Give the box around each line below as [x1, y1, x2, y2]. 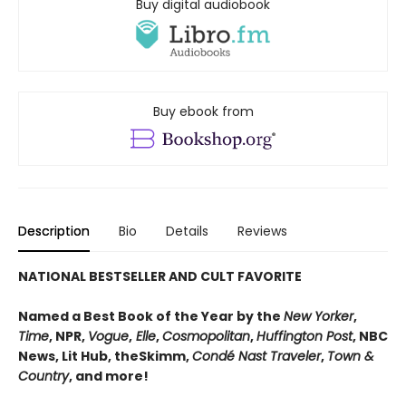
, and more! [69, 367, 149, 386]
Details [166, 222, 208, 241]
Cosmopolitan [162, 327, 250, 346]
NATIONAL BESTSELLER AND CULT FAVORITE [18, 267, 302, 286]
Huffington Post [256, 327, 353, 346]
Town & [327, 347, 374, 366]
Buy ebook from [152, 102, 254, 121]
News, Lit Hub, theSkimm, [18, 347, 192, 366]
